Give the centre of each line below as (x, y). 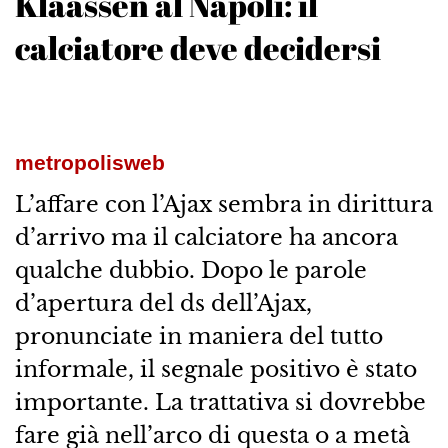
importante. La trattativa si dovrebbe (220, 402)
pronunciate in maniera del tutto (198, 336)
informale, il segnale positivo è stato (215, 369)
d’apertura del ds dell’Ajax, (163, 303)
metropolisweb (89, 163)
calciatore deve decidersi (197, 48)
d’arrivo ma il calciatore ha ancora (206, 237)
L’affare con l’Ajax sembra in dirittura (223, 204)
